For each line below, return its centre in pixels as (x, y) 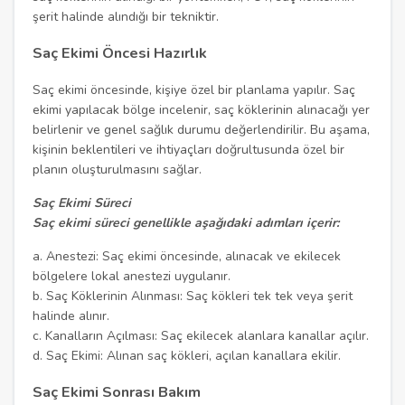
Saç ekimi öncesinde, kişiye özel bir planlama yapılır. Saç (194, 89)
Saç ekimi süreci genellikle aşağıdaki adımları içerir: (186, 222)
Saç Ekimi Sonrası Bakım (117, 392)
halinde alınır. (71, 316)
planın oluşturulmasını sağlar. (118, 169)
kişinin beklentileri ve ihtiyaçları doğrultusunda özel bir (189, 149)
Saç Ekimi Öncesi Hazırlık (120, 53)
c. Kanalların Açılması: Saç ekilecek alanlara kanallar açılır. (201, 335)
